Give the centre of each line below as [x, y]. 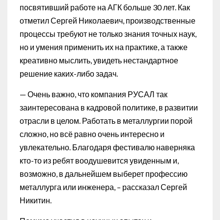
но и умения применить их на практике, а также [104, 47]
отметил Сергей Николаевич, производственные [108, 20]
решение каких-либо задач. [69, 73]
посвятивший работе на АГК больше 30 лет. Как [105, 7]
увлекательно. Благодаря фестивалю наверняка [107, 147]
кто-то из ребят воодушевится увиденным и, [99, 160]
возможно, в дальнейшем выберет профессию [104, 173]
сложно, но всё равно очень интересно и [92, 134]
